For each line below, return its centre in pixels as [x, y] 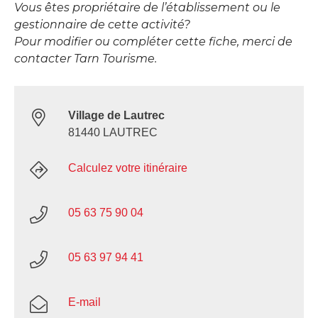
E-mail [84, 302]
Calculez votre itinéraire [128, 168]
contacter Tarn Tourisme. [86, 58]
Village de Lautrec [116, 115]
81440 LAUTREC [113, 132]
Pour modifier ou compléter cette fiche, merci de [153, 41]
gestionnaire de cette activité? [102, 24]
